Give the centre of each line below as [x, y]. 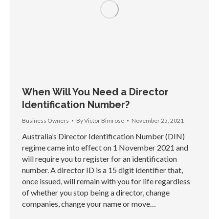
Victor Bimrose [104, 121]
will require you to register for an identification [99, 159]
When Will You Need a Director [95, 92]
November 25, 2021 [158, 121]
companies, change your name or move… [89, 204]
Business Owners [45, 121]
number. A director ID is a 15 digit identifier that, [102, 170]
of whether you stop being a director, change [96, 193]
